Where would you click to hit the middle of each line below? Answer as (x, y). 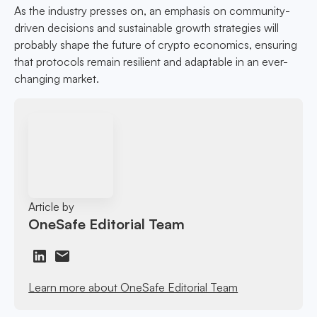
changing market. (57, 79)
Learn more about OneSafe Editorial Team (133, 287)
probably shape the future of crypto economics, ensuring (156, 45)
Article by (52, 206)
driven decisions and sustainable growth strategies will (146, 28)
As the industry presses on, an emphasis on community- (152, 11)
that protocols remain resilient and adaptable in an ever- (151, 62)
